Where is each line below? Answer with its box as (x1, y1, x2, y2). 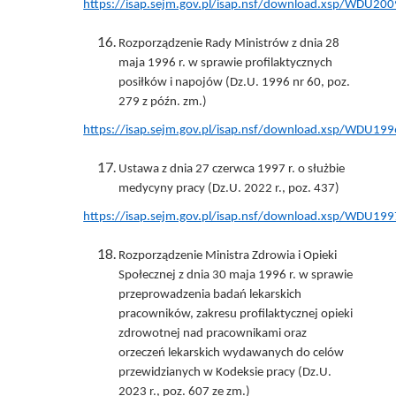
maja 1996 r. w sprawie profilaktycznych (118, 56, 333, 70)
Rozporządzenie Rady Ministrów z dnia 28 (118, 36, 340, 50)
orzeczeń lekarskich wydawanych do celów (118, 346, 345, 360)
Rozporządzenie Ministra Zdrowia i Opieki (118, 248, 338, 263)
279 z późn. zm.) (118, 95, 208, 109)
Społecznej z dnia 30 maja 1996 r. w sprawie (118, 268, 354, 282)
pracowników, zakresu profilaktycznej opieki (118, 307, 354, 321)
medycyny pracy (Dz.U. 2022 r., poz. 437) (118, 181, 340, 195)
